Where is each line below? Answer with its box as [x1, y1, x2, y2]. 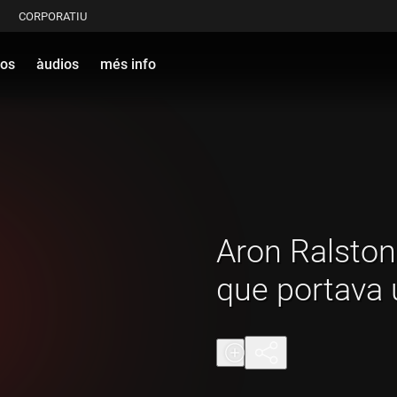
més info [100, 55, 156, 73]
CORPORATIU [19, 9, 87, 23]
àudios [36, 55, 79, 73]
